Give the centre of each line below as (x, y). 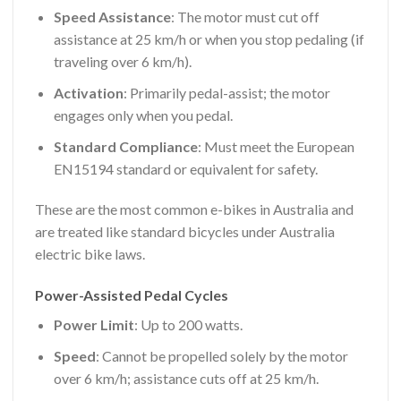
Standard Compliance (125, 146)
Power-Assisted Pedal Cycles (132, 295)
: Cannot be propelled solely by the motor (222, 355)
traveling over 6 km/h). (122, 62)
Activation (88, 93)
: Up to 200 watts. (188, 325)
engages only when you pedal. (143, 115)
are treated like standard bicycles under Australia (185, 232)
